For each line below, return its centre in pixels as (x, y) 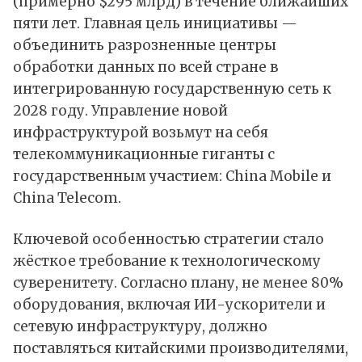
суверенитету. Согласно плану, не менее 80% (178, 283)
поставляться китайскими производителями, (181, 349)
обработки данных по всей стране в (145, 67)
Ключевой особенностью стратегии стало (168, 240)
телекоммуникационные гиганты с (144, 155)
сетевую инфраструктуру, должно (140, 327)
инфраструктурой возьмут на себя (141, 133)
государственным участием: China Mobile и (172, 177)
